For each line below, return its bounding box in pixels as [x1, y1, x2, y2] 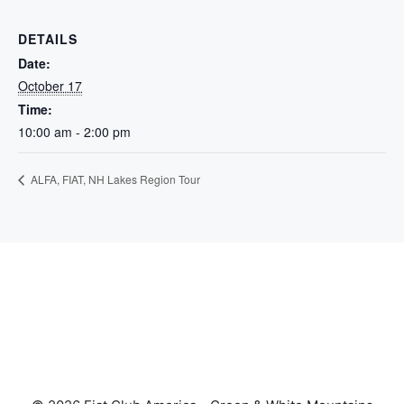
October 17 [18, 76, 82, 95]
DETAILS [18, 29, 78, 48]
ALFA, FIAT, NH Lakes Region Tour [28, 171, 200, 188]
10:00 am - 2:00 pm [18, 122, 131, 141]
